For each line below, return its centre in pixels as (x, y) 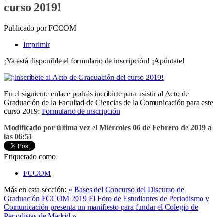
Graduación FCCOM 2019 (45, 199)
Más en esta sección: (35, 190)
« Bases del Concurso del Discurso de (126, 190)
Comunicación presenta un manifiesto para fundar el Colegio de (101, 207)
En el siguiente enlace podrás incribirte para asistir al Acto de (96, 94)
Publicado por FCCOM (40, 28)
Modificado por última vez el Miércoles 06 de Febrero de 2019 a (108, 128)
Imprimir (37, 45)
